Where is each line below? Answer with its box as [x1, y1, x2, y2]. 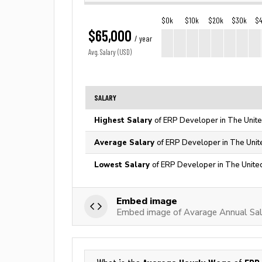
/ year [135, 34, 152, 43]
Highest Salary [94, 116, 154, 125]
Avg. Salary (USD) [88, 48, 132, 57]
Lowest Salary [94, 160, 152, 169]
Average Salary [94, 138, 157, 147]
